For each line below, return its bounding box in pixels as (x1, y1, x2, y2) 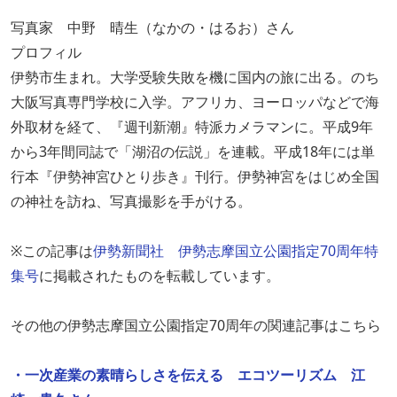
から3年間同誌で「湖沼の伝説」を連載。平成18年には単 (11, 141, 375, 161)
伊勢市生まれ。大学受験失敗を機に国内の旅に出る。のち (11, 66, 379, 87)
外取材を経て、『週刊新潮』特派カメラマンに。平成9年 (11, 116, 373, 136)
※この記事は (11, 240, 93, 261)
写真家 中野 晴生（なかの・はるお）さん (11, 17, 308, 37)
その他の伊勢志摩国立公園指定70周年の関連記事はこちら (11, 315, 381, 335)
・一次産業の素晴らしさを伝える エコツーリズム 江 (11, 364, 365, 385)
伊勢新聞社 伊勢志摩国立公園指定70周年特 (93, 240, 378, 261)
